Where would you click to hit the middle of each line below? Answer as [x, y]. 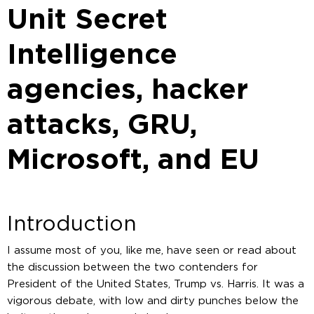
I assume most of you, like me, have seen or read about [152, 250]
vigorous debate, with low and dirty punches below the [153, 301]
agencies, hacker [128, 90]
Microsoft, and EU [133, 160]
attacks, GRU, [102, 125]
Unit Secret [87, 20]
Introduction [72, 224]
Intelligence [92, 55]
